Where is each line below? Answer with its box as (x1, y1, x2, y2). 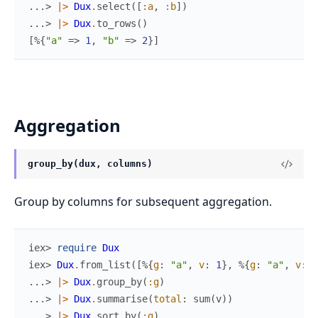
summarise (97, 293, 148, 305)
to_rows (97, 18, 136, 30)
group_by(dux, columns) (28, 158, 153, 170)
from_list (79, 259, 131, 271)
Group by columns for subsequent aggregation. (14, 194, 272, 210)
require (57, 242, 97, 254)
